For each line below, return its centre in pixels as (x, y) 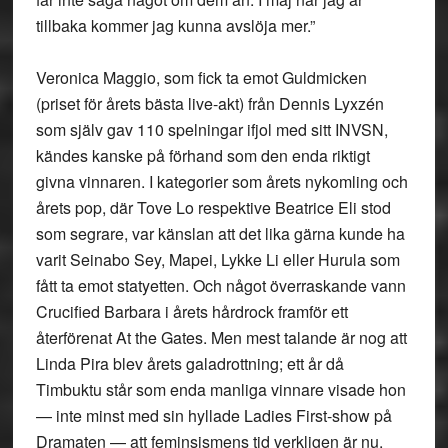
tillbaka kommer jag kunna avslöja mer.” (175, 25)
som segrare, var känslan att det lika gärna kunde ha (220, 233)
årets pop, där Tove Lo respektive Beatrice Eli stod (213, 207)
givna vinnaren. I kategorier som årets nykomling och (221, 181)
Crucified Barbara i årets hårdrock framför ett (191, 311)
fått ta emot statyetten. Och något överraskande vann (220, 285)
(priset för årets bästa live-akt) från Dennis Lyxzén (209, 103)
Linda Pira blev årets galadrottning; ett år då (189, 363)
